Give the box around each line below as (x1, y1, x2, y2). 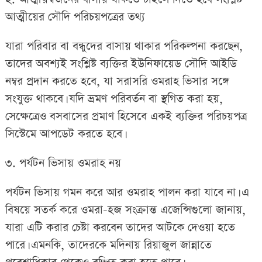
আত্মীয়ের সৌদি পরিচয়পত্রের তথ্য (5, 9, 145, 25)
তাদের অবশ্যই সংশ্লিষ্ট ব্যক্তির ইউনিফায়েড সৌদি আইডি (5, 56, 237, 72)
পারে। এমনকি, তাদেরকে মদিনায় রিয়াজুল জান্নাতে (5, 237, 212, 253)
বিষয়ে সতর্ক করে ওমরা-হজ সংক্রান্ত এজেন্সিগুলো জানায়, (5, 202, 246, 218)
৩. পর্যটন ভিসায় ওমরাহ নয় (5, 155, 121, 171)
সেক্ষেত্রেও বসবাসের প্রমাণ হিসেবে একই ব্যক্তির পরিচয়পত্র (5, 108, 247, 125)
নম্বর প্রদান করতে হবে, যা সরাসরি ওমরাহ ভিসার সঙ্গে (5, 73, 229, 89)
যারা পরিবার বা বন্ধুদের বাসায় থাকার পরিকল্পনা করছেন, (5, 38, 243, 54)
